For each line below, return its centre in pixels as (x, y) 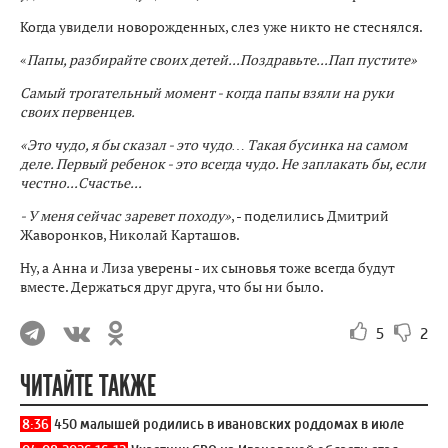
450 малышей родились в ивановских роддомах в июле (229, 424)
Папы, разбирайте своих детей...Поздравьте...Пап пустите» (222, 59)
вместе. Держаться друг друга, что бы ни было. (172, 286)
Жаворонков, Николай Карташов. (130, 234)
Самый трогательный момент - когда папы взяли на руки (207, 92)
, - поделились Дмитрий (310, 215)
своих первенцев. (77, 111)
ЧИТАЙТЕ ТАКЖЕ (88, 386)
